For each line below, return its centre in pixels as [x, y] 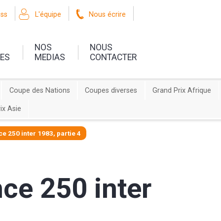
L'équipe [48, 15]
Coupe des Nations [39, 91]
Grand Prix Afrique [182, 91]
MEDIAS [50, 57]
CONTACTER [113, 57]
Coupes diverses [111, 91]
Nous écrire [108, 15]
